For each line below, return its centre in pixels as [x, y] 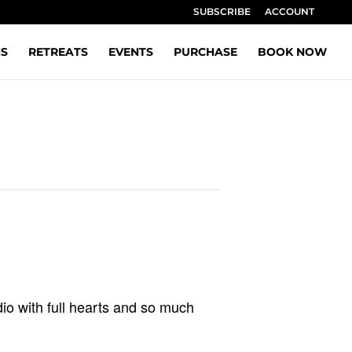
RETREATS [58, 52]
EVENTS [131, 52]
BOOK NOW [292, 52]
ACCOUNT [290, 11]
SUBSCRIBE [222, 11]
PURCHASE [205, 52]
